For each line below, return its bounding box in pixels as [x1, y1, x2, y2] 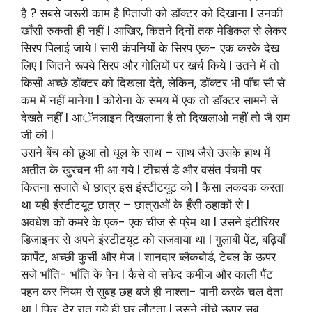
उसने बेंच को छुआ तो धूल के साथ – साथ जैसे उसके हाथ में [21, 143, 270, 161]
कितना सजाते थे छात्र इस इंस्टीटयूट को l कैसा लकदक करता [21, 178, 284, 196]
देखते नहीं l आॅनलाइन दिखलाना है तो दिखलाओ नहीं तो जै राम [21, 109, 290, 126]
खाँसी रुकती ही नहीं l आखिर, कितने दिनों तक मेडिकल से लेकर [21, 22, 286, 39]
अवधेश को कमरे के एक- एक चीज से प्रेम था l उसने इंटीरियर [21, 213, 279, 231]
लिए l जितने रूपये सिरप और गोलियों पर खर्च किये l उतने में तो [21, 56, 279, 74]
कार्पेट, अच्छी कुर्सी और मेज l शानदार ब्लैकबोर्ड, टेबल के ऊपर [21, 248, 276, 265]
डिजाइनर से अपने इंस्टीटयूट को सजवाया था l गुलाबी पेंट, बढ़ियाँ [21, 231, 286, 248]
